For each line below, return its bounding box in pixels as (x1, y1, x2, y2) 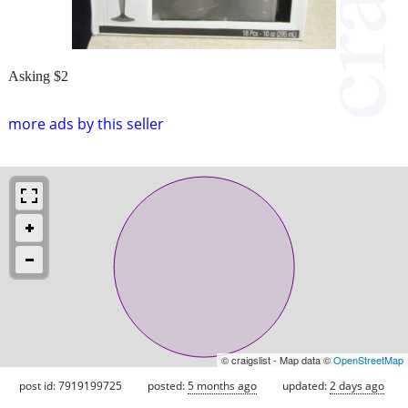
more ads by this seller (8, 113, 164, 134)
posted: (148, 377, 188, 393)
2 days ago (330, 377, 384, 393)
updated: (282, 377, 330, 393)
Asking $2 (8, 67, 68, 84)
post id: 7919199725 (19, 377, 122, 393)
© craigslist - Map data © (221, 352, 333, 367)
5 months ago (188, 377, 257, 393)
